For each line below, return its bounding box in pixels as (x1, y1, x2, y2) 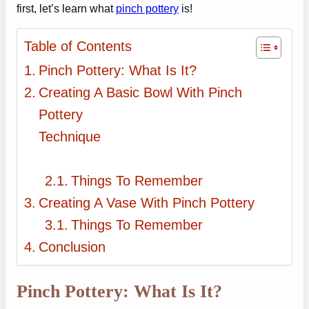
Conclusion (39, 239, 106, 255)
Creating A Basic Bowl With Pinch (39, 85, 242, 101)
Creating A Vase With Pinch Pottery (39, 195, 255, 211)
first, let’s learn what (17, 1, 116, 14)
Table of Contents (24, 38, 132, 54)
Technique (39, 129, 275, 145)
